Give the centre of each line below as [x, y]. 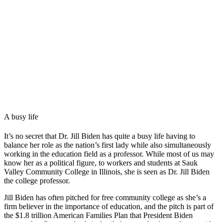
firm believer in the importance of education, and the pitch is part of [109, 207]
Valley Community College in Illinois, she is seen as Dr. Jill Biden [107, 172]
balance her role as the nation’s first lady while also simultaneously [108, 145]
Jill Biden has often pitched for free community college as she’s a [105, 198]
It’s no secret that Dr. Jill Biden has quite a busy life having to [100, 136]
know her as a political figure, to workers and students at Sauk [101, 163]
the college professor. [38, 181]
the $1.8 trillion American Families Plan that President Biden [98, 216]
